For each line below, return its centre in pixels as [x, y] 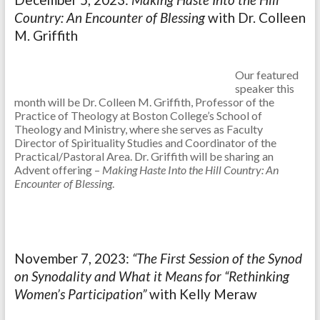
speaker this [264, 89]
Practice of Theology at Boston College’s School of [138, 116]
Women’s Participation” [81, 294]
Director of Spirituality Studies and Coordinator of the [145, 143]
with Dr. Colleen [255, 18]
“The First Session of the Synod [217, 259]
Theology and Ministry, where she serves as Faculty [138, 129]
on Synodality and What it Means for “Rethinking [151, 276]
